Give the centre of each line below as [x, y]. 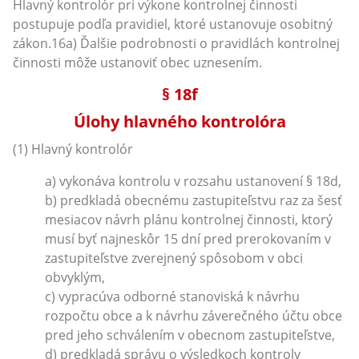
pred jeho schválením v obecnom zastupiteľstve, [190, 335]
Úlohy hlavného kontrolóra [179, 121]
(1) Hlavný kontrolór [73, 149]
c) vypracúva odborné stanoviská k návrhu [172, 296]
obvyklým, [75, 277]
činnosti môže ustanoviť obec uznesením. [137, 62]
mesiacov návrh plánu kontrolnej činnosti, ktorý [189, 219]
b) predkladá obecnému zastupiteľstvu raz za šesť [194, 200]
